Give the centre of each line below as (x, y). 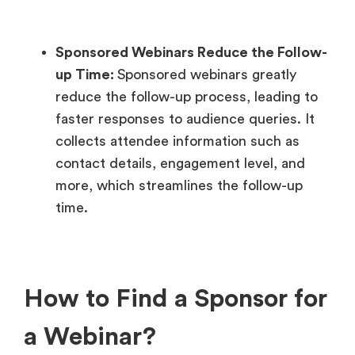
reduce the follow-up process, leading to (187, 97)
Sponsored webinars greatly (207, 75)
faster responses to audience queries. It (185, 119)
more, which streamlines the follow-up (179, 186)
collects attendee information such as (177, 141)
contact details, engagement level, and (180, 164)
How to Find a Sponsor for (176, 298)
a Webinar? (90, 336)
